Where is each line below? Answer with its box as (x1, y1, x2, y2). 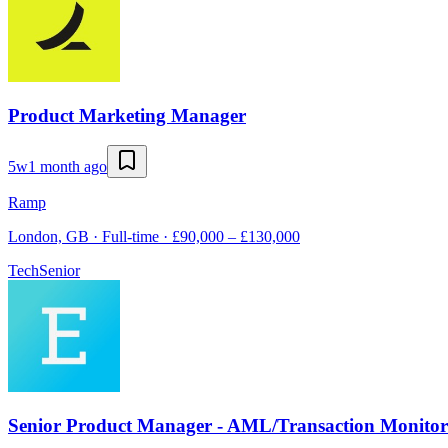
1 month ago (28, 158, 107, 176)
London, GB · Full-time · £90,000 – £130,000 (8, 228, 300, 246)
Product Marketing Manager (8, 104, 246, 126)
